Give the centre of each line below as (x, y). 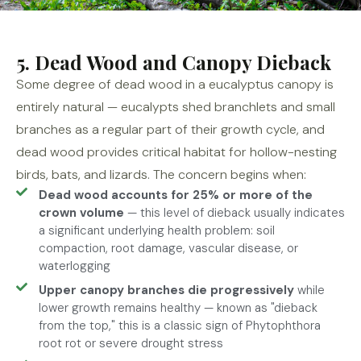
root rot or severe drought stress (131, 343)
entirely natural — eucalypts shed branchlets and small (176, 107)
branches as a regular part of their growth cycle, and (170, 129)
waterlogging (74, 266)
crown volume (81, 213)
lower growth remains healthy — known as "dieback (178, 308)
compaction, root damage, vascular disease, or (168, 248)
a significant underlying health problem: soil (156, 230)
